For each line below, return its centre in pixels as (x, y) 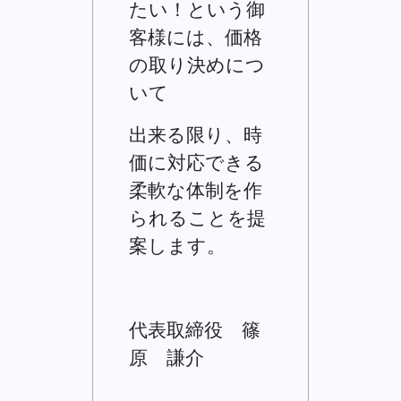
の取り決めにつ (197, 64)
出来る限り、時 (196, 134)
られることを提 (198, 218)
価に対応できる (197, 162)
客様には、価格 (196, 37)
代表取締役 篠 (195, 329)
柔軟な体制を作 (196, 190)
